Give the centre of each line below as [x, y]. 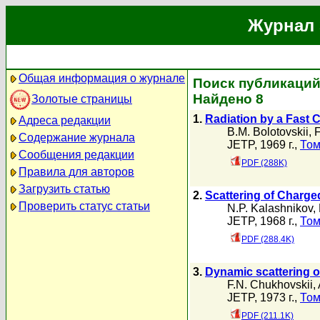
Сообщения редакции [76, 155]
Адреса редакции [65, 120]
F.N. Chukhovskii [270, 285]
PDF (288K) [264, 163]
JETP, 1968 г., [264, 221]
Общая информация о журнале [102, 78]
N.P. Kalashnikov [270, 208]
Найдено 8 [228, 99]
